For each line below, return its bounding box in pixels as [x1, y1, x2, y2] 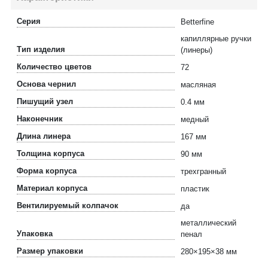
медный [181, 115, 209, 124]
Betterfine [181, 17, 214, 26]
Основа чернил [17, 80, 76, 89]
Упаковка [17, 229, 53, 238]
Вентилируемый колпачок [17, 201, 118, 210]
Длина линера [17, 132, 71, 141]
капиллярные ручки [181, 34, 251, 43]
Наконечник [17, 114, 63, 123]
